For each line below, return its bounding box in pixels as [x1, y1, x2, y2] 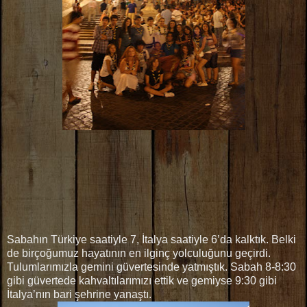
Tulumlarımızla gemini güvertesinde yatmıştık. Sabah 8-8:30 [7, 261, 296, 273]
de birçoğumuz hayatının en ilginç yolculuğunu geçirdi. [7, 247, 271, 260]
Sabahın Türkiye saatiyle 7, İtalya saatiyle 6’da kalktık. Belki [7, 234, 296, 246]
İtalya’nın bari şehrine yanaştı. [7, 288, 151, 301]
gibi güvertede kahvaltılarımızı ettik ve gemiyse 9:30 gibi [7, 275, 277, 287]
